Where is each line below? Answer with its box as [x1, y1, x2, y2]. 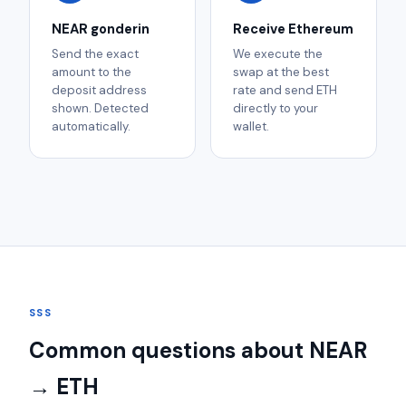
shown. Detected [52, 101, 149, 117]
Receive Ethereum [233, 20, 353, 39]
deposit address [52, 82, 147, 99]
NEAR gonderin [52, 20, 150, 39]
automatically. [52, 119, 130, 135]
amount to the [52, 64, 131, 81]
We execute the [233, 46, 323, 63]
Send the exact [52, 46, 139, 63]
